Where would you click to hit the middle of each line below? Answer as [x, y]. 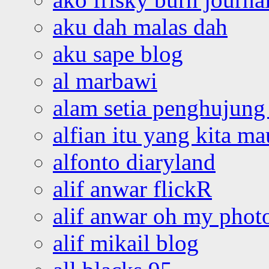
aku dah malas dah [140, 27]
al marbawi [105, 81]
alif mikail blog [126, 243]
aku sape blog [118, 54]
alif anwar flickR [132, 189]
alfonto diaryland [134, 162]
